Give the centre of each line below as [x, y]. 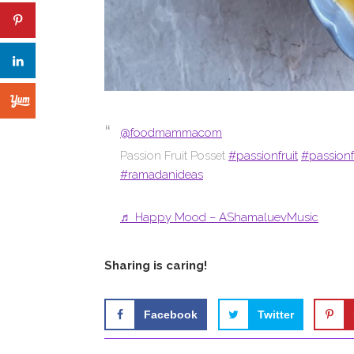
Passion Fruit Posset [174, 156]
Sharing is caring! [156, 265]
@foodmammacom [171, 133]
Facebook [171, 314]
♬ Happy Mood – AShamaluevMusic [219, 217]
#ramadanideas [162, 175]
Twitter [275, 314]
